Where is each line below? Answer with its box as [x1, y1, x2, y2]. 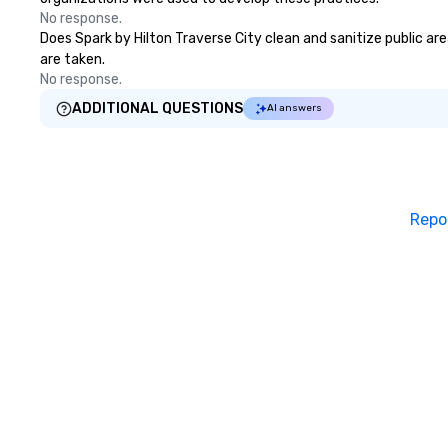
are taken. [40, 51, 105, 68]
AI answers [267, 102, 322, 114]
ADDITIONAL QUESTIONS [72, 100, 243, 117]
